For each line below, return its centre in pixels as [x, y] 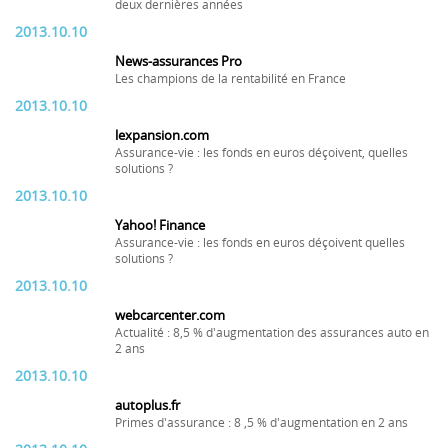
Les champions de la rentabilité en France [230, 79]
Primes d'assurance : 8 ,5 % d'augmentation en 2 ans [261, 423]
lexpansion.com [162, 135]
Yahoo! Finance [160, 225]
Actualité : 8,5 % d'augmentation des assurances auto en [272, 333]
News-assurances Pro [178, 61]
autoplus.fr [147, 405]
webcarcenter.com [170, 315]
